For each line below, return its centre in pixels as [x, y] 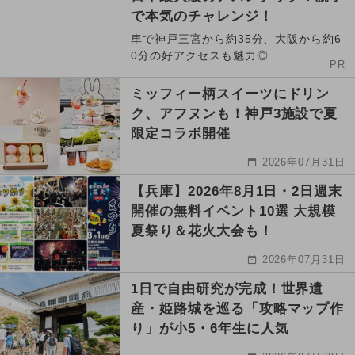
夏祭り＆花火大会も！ [202, 231]
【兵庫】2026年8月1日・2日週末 [237, 191]
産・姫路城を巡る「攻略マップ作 [238, 308]
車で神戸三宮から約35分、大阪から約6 [237, 38]
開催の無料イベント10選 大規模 [234, 211]
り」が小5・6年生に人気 [210, 328]
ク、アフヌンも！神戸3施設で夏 [235, 113]
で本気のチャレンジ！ [202, 16]
